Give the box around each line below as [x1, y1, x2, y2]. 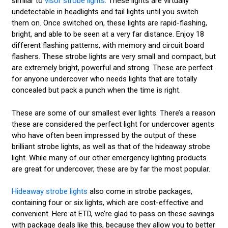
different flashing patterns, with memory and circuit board [11, 41, 204, 50]
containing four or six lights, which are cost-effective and [11, 198, 203, 208]
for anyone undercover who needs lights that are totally [11, 74, 197, 84]
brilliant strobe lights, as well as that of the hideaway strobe [11, 141, 210, 151]
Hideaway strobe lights [11, 187, 88, 196]
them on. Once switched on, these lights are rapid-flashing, [11, 18, 207, 28]
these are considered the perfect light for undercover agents [11, 119, 214, 129]
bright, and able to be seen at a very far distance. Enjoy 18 [11, 30, 204, 39]
